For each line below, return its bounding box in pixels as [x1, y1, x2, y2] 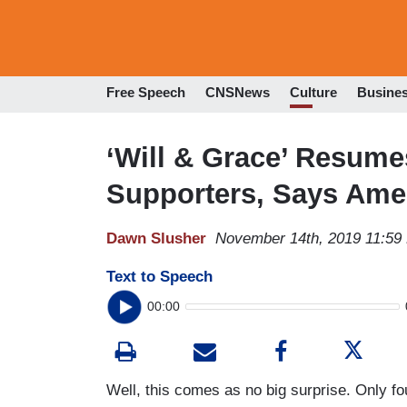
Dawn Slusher [106, 229, 206, 247]
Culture [290, 84, 337, 101]
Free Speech [106, 84, 185, 101]
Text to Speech [106, 267, 213, 285]
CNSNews [205, 84, 270, 101]
